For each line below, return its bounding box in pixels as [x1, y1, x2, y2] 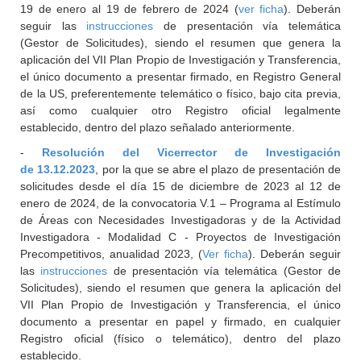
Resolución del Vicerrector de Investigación [42, 146, 341, 159]
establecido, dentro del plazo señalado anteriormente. [20, 121, 296, 134]
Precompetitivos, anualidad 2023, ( [20, 247, 202, 260]
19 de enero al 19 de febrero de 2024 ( [20, 2, 239, 15]
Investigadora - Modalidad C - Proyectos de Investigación [20, 230, 341, 243]
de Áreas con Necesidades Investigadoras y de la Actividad [20, 214, 341, 226]
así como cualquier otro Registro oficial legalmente [20, 104, 341, 117]
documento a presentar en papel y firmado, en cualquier [20, 315, 341, 328]
